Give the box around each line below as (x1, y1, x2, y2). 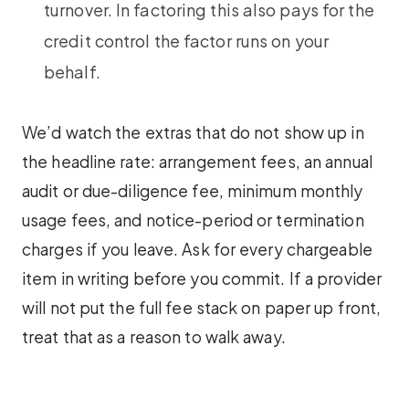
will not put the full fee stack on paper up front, (22, 297, 382, 318)
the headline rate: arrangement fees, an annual (22, 151, 372, 172)
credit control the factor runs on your (44, 30, 329, 52)
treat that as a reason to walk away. (22, 326, 286, 347)
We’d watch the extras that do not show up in (22, 121, 364, 142)
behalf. (44, 61, 100, 83)
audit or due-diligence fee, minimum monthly (22, 180, 363, 201)
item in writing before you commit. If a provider (22, 267, 383, 288)
